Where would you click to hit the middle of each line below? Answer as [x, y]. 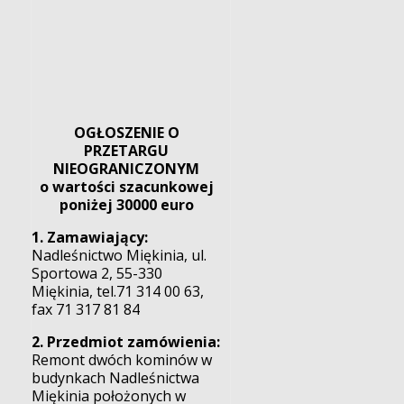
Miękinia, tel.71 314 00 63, [118, 291]
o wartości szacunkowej [126, 186]
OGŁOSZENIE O [126, 132]
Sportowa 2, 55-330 [97, 273]
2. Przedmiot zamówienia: [126, 341]
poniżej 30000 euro [126, 204]
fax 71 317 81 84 [86, 309]
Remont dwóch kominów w [122, 359]
